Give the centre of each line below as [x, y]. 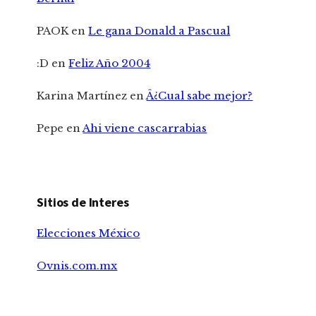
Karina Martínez [82, 96]
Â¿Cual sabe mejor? [200, 96]
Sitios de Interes [83, 202]
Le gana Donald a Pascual [159, 31]
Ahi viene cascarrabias [145, 128]
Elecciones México [89, 233]
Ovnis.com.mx [77, 265]
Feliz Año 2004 [110, 63]
